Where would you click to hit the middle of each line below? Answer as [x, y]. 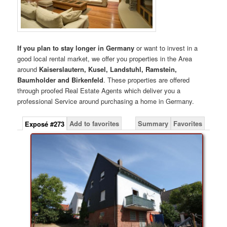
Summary [153, 123]
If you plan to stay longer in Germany [76, 48]
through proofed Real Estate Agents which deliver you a [99, 90]
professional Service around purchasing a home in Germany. [106, 101]
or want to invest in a [166, 48]
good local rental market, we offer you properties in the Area [105, 58]
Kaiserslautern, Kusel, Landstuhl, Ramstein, [108, 69]
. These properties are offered [147, 80]
